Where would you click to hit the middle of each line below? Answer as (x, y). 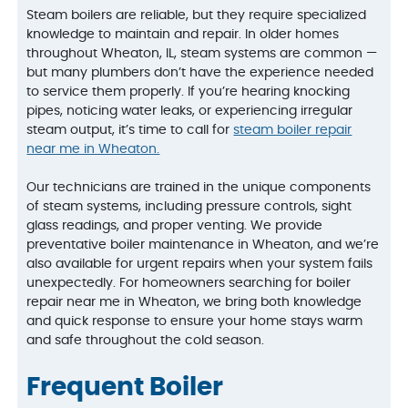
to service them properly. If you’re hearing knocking (189, 92)
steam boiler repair (293, 131)
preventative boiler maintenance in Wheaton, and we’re (203, 245)
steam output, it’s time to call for (130, 131)
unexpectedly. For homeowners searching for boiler (189, 284)
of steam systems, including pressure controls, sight (189, 207)
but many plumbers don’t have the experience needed (200, 73)
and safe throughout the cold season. (146, 341)
